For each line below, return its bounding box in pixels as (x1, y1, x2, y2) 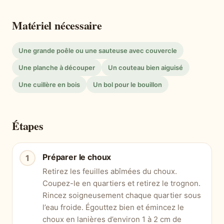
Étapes (12, 117, 43, 134)
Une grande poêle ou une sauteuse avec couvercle (18, 46, 177, 55)
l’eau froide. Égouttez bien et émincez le (42, 202, 184, 212)
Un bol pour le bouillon (93, 80, 162, 89)
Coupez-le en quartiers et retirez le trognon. (42, 178, 200, 188)
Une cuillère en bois (18, 80, 80, 89)
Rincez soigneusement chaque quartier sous (42, 190, 201, 200)
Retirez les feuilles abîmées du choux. (42, 166, 177, 176)
